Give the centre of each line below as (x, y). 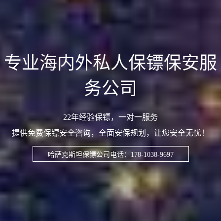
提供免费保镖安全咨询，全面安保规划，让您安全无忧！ (110, 133)
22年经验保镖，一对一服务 (110, 117)
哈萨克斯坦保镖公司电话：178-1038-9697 (110, 155)
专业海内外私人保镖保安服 (110, 63)
